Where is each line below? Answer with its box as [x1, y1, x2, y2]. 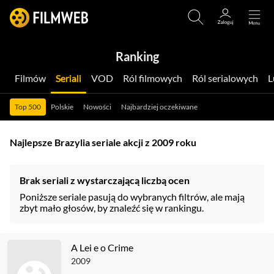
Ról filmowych [129, 72, 182, 84]
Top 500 [15, 102, 41, 111]
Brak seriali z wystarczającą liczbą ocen [20, 174, 190, 186]
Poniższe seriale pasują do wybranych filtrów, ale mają [20, 191, 245, 202]
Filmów [20, 72, 46, 84]
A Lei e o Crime [71, 242, 133, 253]
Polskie [51, 102, 73, 111]
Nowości [83, 102, 111, 111]
